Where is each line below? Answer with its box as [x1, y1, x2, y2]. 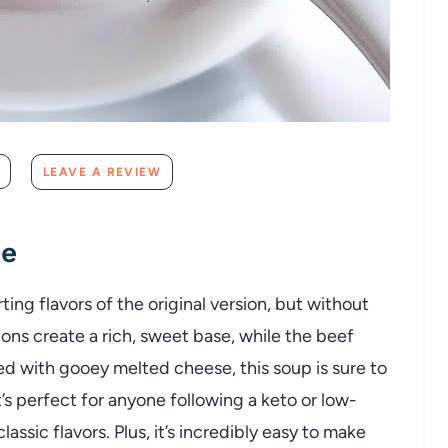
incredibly [179, 420, 262, 443]
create [33, 324, 89, 347]
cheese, [174, 356, 240, 379]
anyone [108, 388, 170, 411]
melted [113, 356, 174, 379]
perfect [16, 388, 81, 411]
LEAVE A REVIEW [43, 164, 162, 179]
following [170, 388, 248, 411]
